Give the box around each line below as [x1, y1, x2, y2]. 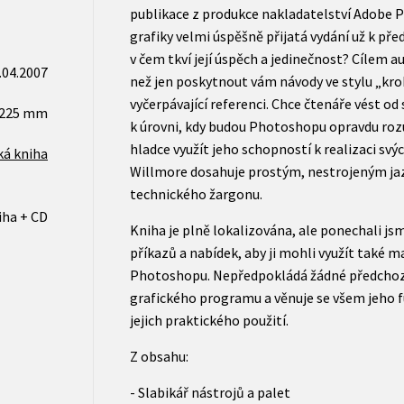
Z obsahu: [129, 346, 188, 365]
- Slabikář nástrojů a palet [129, 382, 290, 401]
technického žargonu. [129, 184, 262, 203]
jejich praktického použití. [129, 310, 289, 329]
